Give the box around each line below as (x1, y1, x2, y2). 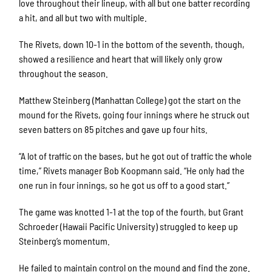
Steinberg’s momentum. (19, 235, 112, 247)
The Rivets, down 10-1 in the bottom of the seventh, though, (19, 38, 245, 50)
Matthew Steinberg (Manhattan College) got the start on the (19, 94, 242, 106)
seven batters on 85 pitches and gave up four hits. (19, 123, 210, 135)
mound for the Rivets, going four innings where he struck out (19, 109, 250, 121)
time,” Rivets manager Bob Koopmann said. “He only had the (19, 165, 245, 177)
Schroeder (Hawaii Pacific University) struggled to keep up (19, 220, 239, 233)
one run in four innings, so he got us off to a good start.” (19, 179, 230, 191)
